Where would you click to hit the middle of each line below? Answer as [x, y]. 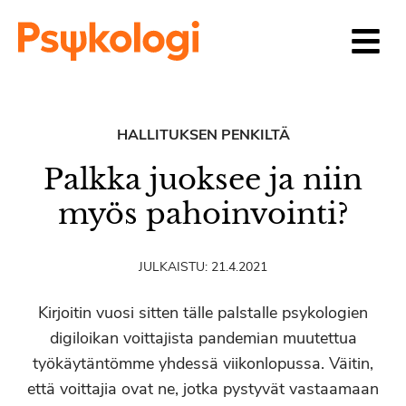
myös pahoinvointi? [203, 214]
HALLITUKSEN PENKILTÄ [203, 135]
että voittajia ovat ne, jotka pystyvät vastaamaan [203, 389]
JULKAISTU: [175, 267]
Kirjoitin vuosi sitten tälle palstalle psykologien [203, 313]
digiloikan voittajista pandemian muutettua [203, 338]
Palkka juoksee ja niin [203, 179]
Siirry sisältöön [62, 15]
